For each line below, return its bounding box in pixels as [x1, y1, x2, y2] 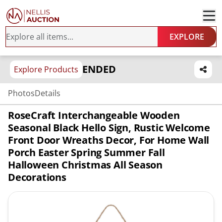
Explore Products [14, 64, 78, 75]
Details [35, 88, 60, 99]
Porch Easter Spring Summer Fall [8, 146, 165, 159]
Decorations [8, 170, 66, 184]
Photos [8, 88, 35, 99]
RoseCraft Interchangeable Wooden [8, 109, 180, 122]
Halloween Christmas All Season [8, 158, 163, 171]
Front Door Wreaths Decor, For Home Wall [8, 133, 210, 147]
